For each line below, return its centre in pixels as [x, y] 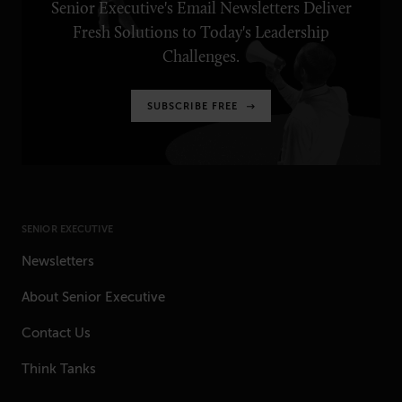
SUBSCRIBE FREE [192, 106]
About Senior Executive [93, 297]
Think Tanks [59, 368]
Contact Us [56, 332]
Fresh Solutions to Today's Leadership [201, 34]
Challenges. [201, 58]
